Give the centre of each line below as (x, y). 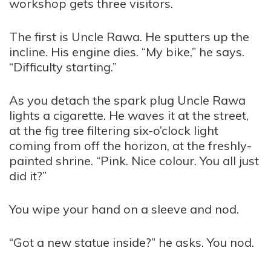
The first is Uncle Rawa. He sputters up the (129, 37)
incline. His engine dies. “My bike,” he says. (127, 52)
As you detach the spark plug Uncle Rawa (127, 100)
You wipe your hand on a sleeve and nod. (124, 209)
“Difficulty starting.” (63, 67)
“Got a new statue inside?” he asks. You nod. (132, 242)
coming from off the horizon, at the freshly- (130, 145)
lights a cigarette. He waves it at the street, (129, 115)
